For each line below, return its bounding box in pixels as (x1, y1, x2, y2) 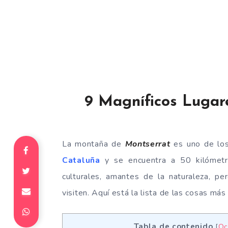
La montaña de (62, 138, 125, 150)
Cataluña (62, 155, 100, 166)
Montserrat (125, 138, 170, 150)
